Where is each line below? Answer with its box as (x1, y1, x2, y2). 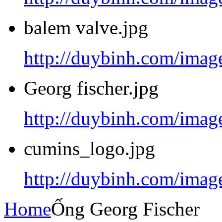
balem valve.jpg (24, 17, 148, 38)
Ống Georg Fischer (51, 198, 200, 220)
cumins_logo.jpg (24, 138, 155, 159)
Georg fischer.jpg (24, 77, 159, 99)
